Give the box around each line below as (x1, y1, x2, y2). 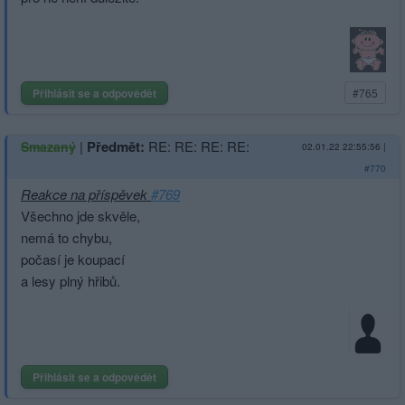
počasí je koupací (21, 249, 125, 268)
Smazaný (21, 137, 76, 155)
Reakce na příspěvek (21, 184, 151, 203)
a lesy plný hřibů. (21, 270, 120, 290)
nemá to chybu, (21, 227, 112, 247)
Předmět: (87, 136, 145, 156)
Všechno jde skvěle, (21, 205, 140, 225)
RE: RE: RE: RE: (148, 136, 250, 155)
